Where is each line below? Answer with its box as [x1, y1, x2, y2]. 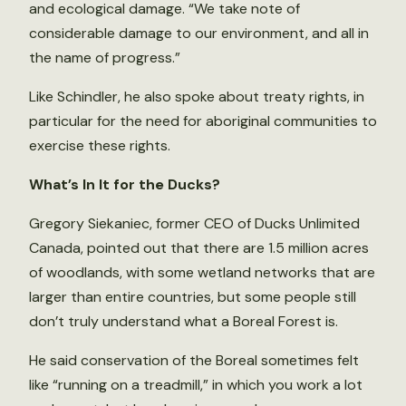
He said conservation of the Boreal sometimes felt [29, 351, 359, 370]
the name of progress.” [29, 48, 180, 67]
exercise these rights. [29, 136, 170, 155]
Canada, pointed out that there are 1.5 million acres [29, 238, 369, 257]
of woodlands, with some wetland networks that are [29, 263, 375, 282]
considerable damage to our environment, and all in [29, 24, 369, 43]
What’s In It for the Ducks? [29, 175, 220, 194]
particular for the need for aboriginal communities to [29, 111, 377, 130]
